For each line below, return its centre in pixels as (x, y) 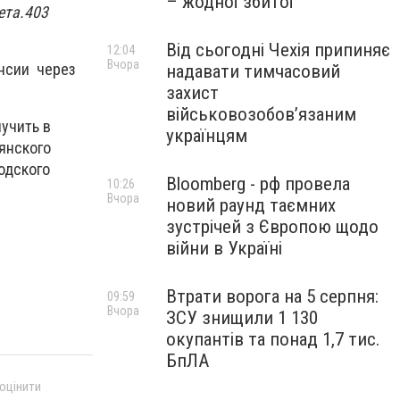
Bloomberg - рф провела (258, 184)
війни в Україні (224, 248)
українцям (207, 136)
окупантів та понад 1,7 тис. (273, 339)
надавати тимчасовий (253, 71)
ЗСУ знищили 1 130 (242, 318)
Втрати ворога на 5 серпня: (272, 296)
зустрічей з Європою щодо (272, 227)
